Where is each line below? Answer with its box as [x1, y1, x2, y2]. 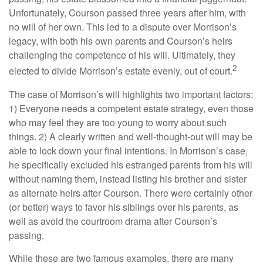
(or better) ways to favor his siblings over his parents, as [9, 200, 238, 214]
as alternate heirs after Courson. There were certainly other [9, 186, 252, 200]
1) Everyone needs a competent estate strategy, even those [9, 101, 254, 115]
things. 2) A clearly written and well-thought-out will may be [9, 129, 252, 143]
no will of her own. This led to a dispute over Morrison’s [9, 20, 237, 34]
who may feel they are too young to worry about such [9, 115, 227, 129]
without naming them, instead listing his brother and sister [9, 171, 247, 186]
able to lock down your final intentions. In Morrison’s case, [9, 143, 248, 157]
